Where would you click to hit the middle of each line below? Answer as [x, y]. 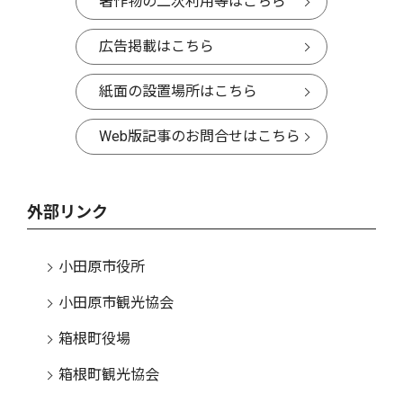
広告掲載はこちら [157, 47]
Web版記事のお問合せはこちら [200, 137]
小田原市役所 [102, 267]
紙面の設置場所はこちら [178, 92]
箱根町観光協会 [109, 375]
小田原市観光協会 [116, 303]
